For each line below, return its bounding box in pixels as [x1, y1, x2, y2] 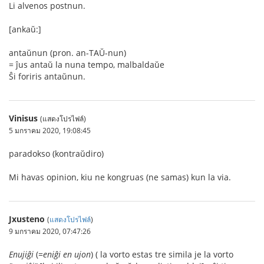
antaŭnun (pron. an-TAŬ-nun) [9, 47, 126, 58]
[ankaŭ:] [9, 24, 41, 35]
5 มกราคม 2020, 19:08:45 [9, 126, 91, 135]
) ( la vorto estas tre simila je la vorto [91, 249, 233, 260]
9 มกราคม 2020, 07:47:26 [9, 226, 91, 236]
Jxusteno [9, 213, 45, 225]
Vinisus [9, 113, 38, 124]
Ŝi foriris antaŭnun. [9, 71, 85, 82]
